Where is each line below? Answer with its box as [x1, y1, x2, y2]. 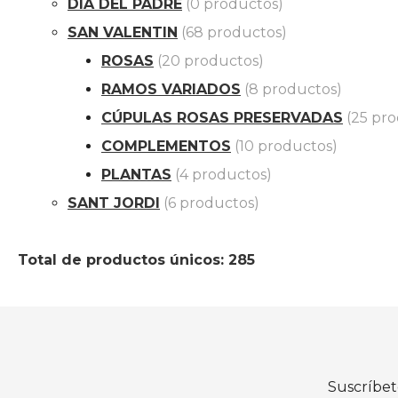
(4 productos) [175, 166, 272, 184]
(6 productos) [163, 195, 259, 212]
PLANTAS [101, 166, 171, 184]
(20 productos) [157, 52, 264, 70]
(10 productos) [235, 138, 338, 155]
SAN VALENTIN [68, 24, 178, 42]
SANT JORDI [68, 195, 160, 212]
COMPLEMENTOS [101, 138, 231, 155]
